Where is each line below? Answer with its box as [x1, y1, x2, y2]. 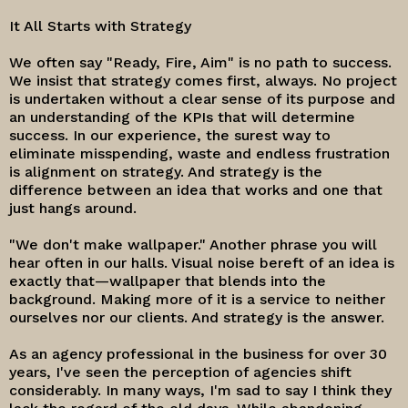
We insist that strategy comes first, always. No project [9, 72, 397, 89]
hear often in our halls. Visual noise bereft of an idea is [9, 254, 394, 271]
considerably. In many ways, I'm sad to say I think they [9, 382, 392, 399]
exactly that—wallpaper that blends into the [9, 272, 326, 290]
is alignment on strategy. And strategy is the [9, 163, 322, 180]
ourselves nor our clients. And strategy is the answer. [9, 309, 384, 326]
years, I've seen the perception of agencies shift [9, 363, 352, 381]
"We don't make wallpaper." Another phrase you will [9, 236, 377, 253]
